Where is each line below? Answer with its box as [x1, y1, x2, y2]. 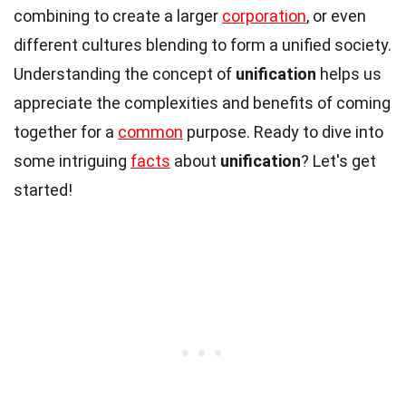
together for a [14, 121, 118, 141]
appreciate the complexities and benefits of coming [14, 92, 391, 112]
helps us [316, 63, 382, 83]
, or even [306, 5, 366, 25]
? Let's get [301, 150, 376, 170]
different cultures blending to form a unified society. [14, 34, 391, 54]
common [118, 121, 183, 141]
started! [14, 179, 72, 199]
